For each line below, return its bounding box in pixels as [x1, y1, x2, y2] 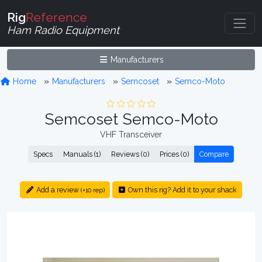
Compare [199, 150, 229, 158]
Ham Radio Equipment [7, 23, 119, 36]
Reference [26, 9, 87, 25]
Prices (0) [160, 150, 189, 158]
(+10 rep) [80, 187, 105, 194]
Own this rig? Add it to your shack [126, 185, 237, 194]
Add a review [34, 185, 81, 194]
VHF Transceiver [100, 130, 162, 139]
